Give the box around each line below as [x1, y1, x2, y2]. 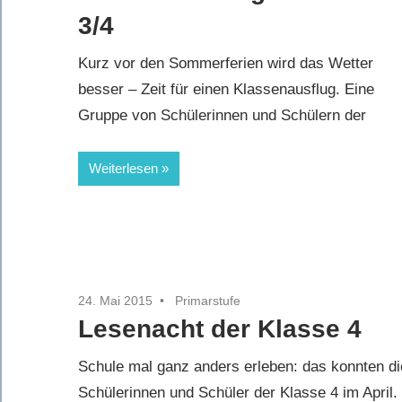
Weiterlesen [89, 160, 158, 176]
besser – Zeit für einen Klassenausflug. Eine [78, 81, 374, 99]
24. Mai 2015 [78, 293, 153, 308]
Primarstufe [175, 293, 240, 308]
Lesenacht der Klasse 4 [78, 314, 362, 343]
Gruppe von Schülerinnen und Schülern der [78, 107, 366, 125]
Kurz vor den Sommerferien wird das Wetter [78, 55, 373, 73]
